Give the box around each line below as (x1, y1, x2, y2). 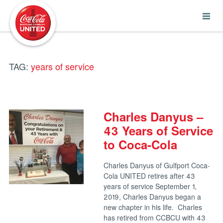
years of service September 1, (103, 181, 197, 191)
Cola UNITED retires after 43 (103, 171, 195, 181)
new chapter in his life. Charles (103, 202, 202, 212)
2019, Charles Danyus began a (103, 192, 201, 202)
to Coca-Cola (103, 136, 177, 153)
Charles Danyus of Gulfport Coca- (103, 160, 210, 170)
